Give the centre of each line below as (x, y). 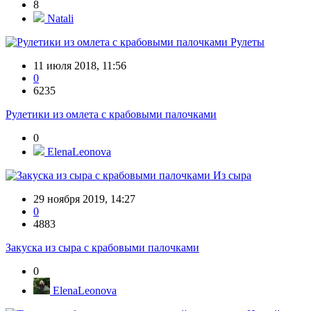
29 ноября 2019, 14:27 (84, 199)
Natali (59, 19)
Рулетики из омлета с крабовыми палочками (111, 115)
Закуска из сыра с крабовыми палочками (102, 248)
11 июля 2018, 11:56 (80, 66)
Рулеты (247, 42)
